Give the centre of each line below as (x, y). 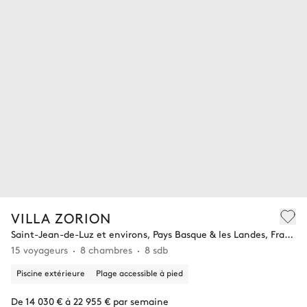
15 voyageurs (39, 249)
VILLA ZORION (61, 218)
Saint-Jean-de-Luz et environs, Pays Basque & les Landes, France (289, 234)
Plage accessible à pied (139, 273)
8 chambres (106, 249)
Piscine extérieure (51, 273)
